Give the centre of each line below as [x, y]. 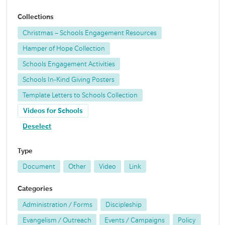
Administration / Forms [58, 204]
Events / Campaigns [135, 220]
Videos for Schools [53, 111]
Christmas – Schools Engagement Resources [90, 33]
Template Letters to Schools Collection [80, 95]
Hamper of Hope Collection [64, 49]
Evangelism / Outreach [57, 220]
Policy [187, 220]
